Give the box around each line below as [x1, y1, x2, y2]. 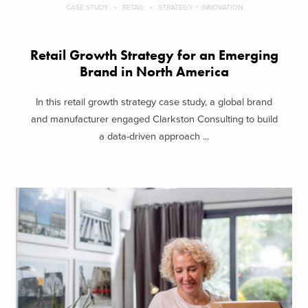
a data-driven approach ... [99, 131, 209, 143]
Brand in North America [79, 63, 229, 80]
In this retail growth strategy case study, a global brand [36, 96, 272, 109]
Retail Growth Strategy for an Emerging [30, 46, 278, 64]
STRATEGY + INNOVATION [157, 2, 243, 12]
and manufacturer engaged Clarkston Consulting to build [30, 113, 278, 126]
